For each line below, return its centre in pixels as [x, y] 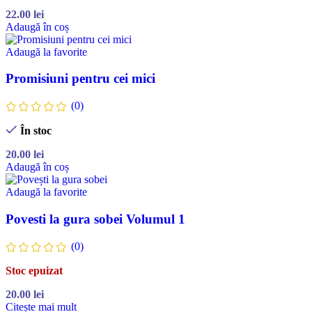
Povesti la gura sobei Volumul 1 [95, 219]
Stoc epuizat [34, 271]
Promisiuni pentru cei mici [80, 79]
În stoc [36, 131]
